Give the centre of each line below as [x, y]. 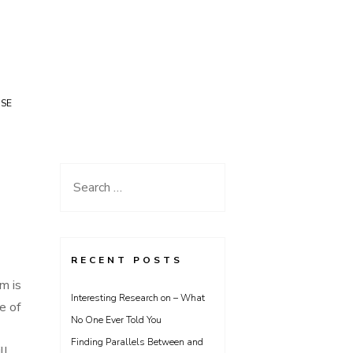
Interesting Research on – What [138, 298]
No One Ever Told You [116, 320]
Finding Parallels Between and [137, 342]
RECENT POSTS [127, 260]
